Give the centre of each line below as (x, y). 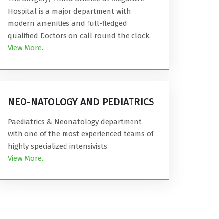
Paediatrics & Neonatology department (75, 122)
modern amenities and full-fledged (67, 23)
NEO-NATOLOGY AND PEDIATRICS (81, 102)
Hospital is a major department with (69, 11)
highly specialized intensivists (57, 146)
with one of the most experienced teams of (81, 134)
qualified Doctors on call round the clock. (79, 36)
